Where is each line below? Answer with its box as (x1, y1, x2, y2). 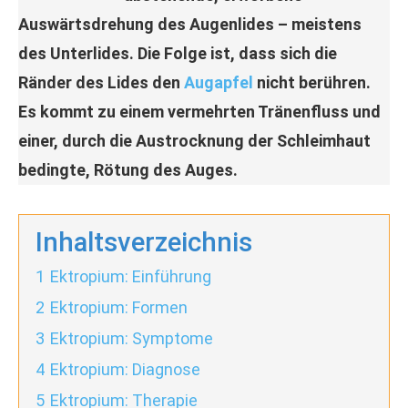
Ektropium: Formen (50, 298, 188, 317)
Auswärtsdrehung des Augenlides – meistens (18, 15, 362, 34)
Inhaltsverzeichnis (36, 227, 252, 258)
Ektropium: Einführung (50, 267, 211, 286)
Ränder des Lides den (18, 73, 184, 92)
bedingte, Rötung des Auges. (18, 160, 238, 179)
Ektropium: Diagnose (50, 360, 200, 379)
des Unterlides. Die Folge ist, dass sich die (18, 44, 337, 63)
